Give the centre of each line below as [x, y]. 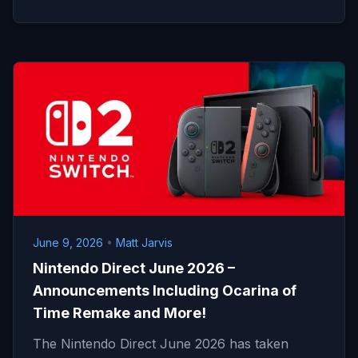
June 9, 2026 [70, 243]
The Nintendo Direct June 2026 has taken [161, 344]
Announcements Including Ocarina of [165, 290]
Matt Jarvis [144, 243]
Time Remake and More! [119, 313]
